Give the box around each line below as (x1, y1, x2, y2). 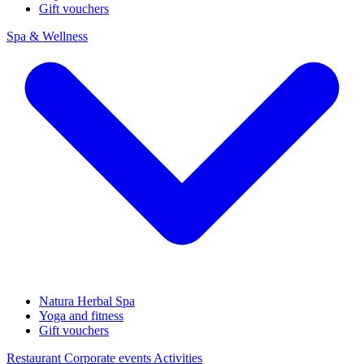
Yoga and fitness (39, 309, 123, 323)
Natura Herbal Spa (39, 294, 135, 308)
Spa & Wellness (6, 29, 88, 43)
